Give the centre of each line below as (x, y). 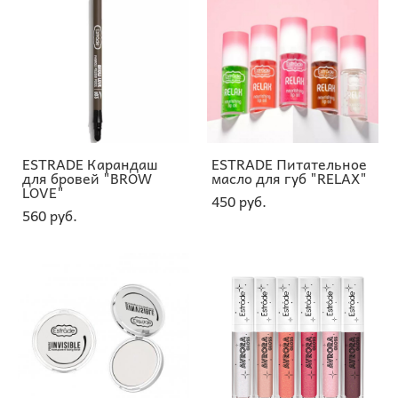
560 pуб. (50, 215)
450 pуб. (239, 200)
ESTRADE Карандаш (90, 163)
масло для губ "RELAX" (289, 177)
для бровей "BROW (87, 177)
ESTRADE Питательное (289, 163)
